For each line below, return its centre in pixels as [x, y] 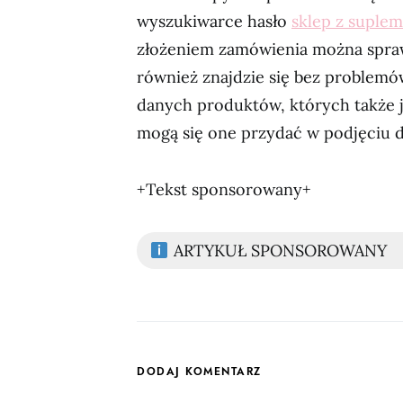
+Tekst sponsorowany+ [224, 189]
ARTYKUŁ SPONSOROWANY [278, 251]
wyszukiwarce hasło [214, 21]
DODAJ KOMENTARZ [199, 372]
